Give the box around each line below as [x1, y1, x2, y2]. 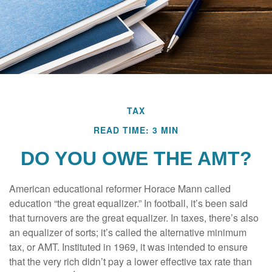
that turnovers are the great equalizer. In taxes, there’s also [9, 211, 259, 225]
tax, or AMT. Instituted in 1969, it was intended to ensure [9, 240, 248, 254]
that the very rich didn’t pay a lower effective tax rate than [9, 254, 252, 268]
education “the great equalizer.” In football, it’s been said [9, 196, 248, 210]
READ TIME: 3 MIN [93, 124, 178, 136]
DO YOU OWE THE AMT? [20, 148, 252, 169]
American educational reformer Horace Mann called [9, 182, 231, 195]
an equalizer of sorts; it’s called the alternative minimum [9, 225, 246, 239]
